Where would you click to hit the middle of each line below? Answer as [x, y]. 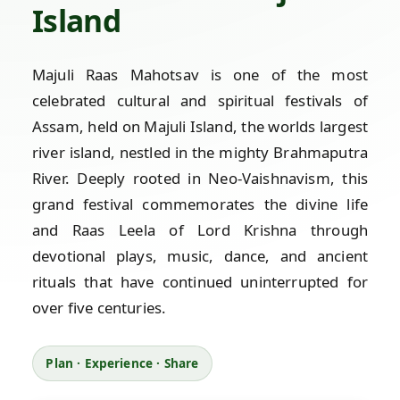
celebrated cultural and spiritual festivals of [200, 101]
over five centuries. [100, 308]
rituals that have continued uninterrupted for [200, 282]
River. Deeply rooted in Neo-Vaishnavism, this [200, 179]
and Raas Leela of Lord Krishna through [200, 230]
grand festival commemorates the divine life [200, 204]
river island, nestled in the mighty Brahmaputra [200, 153]
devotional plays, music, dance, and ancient [200, 256]
